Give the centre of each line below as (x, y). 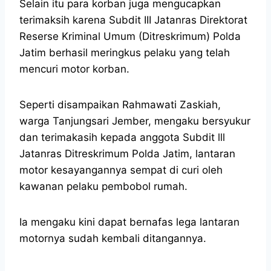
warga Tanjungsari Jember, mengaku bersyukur (135, 121)
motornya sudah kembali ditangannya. (113, 238)
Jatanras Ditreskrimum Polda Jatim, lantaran (127, 153)
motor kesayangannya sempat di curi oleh (121, 170)
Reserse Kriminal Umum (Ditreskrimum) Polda (130, 36)
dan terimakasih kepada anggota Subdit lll (122, 137)
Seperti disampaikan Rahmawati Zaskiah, (120, 104)
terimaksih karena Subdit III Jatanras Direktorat (133, 20)
